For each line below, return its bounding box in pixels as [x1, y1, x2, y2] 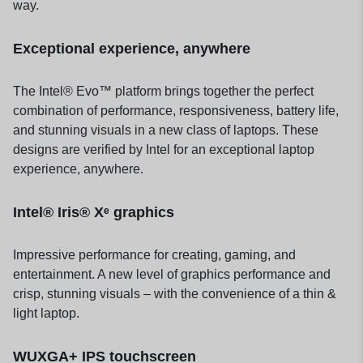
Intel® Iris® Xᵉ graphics [13, 204, 174, 221]
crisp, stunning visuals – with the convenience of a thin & [13, 287, 336, 301]
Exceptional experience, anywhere [13, 40, 250, 57]
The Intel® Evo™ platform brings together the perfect [13, 84, 314, 99]
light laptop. [13, 306, 79, 321]
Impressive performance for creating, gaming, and [13, 248, 296, 263]
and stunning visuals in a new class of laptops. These [13, 123, 318, 138]
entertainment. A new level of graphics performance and [13, 267, 331, 282]
